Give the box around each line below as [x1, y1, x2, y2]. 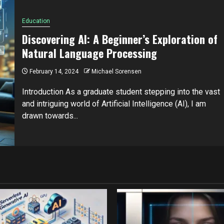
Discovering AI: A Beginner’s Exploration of [21, 31, 217, 47]
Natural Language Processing [21, 45, 157, 61]
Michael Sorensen [91, 68, 141, 75]
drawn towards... [21, 111, 78, 121]
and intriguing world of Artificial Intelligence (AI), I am [21, 99, 206, 109]
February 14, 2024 [27, 68, 78, 75]
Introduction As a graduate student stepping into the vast [21, 87, 220, 97]
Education [21, 17, 50, 25]
